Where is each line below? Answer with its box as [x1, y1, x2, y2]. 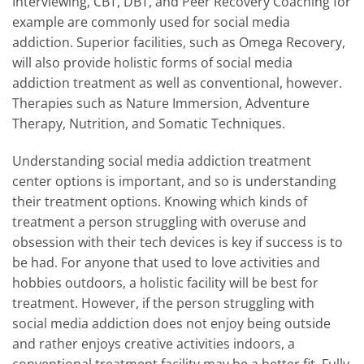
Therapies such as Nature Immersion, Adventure [12, 93, 310, 112]
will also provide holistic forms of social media [12, 53, 292, 71]
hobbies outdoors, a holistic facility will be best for [12, 273, 318, 292]
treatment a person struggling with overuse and [12, 212, 306, 231]
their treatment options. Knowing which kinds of [12, 192, 307, 210]
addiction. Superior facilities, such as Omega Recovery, [12, 32, 345, 51]
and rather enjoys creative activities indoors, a [12, 334, 295, 353]
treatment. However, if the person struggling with [12, 293, 314, 312]
